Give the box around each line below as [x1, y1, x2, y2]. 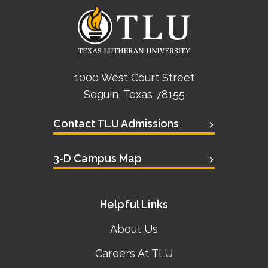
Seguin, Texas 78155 [83, 88, 185, 101]
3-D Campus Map [53, 152, 142, 165]
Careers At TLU [95, 247, 173, 260]
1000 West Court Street [74, 71, 194, 84]
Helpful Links [99, 198, 169, 211]
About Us [110, 223, 158, 236]
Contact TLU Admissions [53, 117, 179, 130]
